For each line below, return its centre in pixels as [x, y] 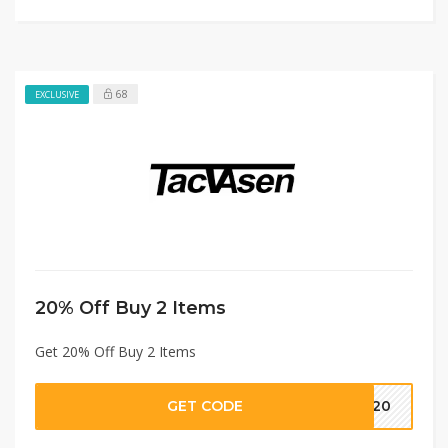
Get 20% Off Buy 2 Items [115, 351]
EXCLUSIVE [57, 94]
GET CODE [205, 405]
